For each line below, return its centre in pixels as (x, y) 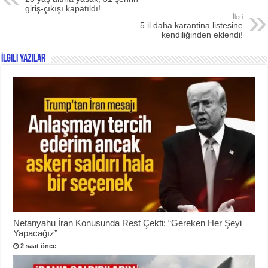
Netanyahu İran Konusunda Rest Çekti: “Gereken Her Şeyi (128, 223)
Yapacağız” (36, 233)
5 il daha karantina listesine (191, 25)
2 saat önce (39, 246)
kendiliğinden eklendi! (202, 35)
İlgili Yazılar (24, 59)
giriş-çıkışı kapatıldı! (63, 9)
